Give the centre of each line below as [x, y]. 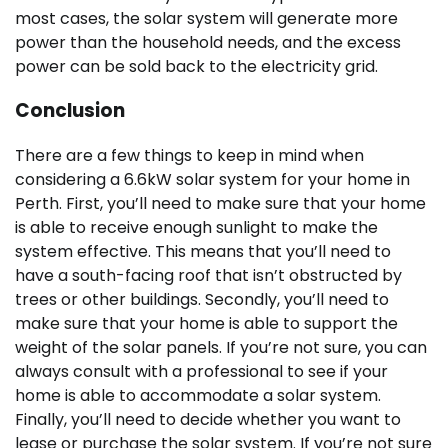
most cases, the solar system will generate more [206, 18]
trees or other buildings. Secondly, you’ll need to [202, 300]
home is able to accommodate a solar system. [198, 396]
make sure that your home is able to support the [206, 324]
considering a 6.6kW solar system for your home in [212, 180]
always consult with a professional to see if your [201, 372]
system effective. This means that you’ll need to [203, 252]
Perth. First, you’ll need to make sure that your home [220, 204]
